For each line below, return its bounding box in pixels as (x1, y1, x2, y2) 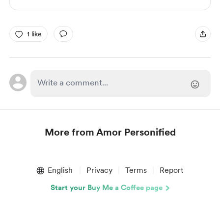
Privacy (86, 165, 112, 175)
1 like (27, 29, 42, 38)
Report (159, 165, 183, 175)
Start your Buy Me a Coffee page (51, 183, 163, 192)
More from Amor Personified (44, 126, 176, 138)
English (47, 165, 73, 175)
